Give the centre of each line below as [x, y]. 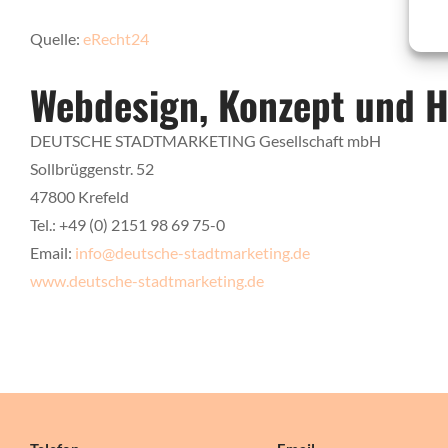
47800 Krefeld [79, 196]
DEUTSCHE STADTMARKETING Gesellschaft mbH [205, 140]
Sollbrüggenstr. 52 [92, 168]
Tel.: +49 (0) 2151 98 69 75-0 [127, 224]
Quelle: [56, 38]
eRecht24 [116, 38]
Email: [52, 252]
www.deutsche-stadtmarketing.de [147, 280]
